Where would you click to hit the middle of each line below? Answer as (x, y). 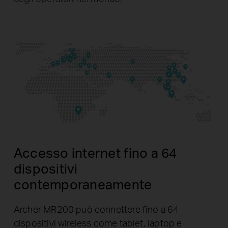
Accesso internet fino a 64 (95, 152)
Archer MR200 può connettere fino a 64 (96, 209)
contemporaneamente (83, 184)
